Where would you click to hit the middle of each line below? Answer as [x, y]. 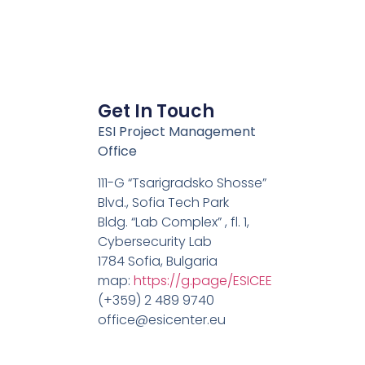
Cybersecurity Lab [154, 241]
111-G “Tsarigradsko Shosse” [182, 182]
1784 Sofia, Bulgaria [157, 261]
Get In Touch [156, 112]
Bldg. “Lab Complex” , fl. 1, [173, 222]
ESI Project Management [176, 132]
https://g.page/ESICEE [202, 280]
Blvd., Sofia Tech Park [163, 202]
